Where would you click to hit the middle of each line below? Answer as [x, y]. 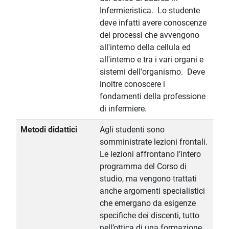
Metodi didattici [49, 130]
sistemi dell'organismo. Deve [152, 72]
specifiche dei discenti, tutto [150, 216]
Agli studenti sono [132, 130]
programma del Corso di [143, 167]
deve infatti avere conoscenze [153, 23]
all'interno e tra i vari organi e [152, 60]
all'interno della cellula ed [145, 48]
